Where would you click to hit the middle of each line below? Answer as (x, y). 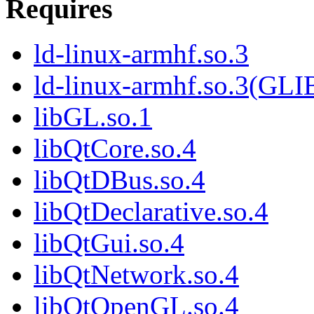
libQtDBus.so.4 (120, 180)
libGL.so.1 (93, 117)
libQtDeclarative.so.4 (151, 212)
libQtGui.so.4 (109, 243)
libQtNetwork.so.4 (136, 275)
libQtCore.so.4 (115, 149)
